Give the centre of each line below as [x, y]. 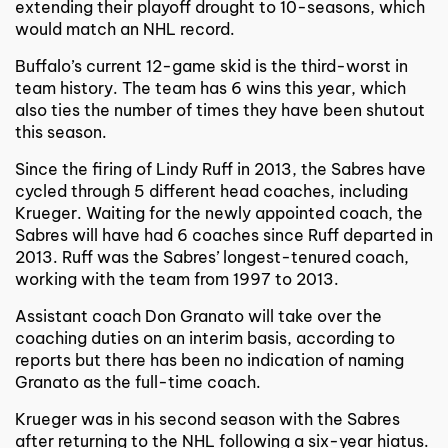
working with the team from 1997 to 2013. [177, 278]
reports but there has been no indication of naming [209, 359]
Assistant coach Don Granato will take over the [198, 315]
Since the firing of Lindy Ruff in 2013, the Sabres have [220, 168]
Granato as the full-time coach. [138, 381]
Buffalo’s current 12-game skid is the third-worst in [211, 65]
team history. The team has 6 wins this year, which [210, 87]
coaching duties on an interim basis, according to [205, 337]
